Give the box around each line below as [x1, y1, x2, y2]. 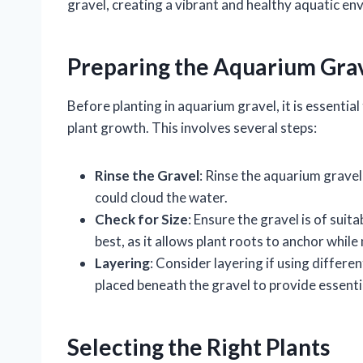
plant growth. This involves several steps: [67, 119, 317, 137]
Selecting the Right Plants [67, 333, 330, 361]
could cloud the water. [95, 189, 228, 207]
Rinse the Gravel [95, 167, 199, 185]
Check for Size [95, 211, 188, 228]
